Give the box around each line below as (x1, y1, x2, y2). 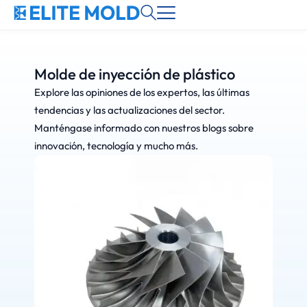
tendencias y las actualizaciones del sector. (34, 103, 225, 116)
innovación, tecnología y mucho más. (34, 139, 198, 152)
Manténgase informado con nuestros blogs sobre (34, 121, 254, 134)
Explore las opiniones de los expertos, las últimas (34, 86, 249, 99)
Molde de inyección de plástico (34, 64, 235, 84)
